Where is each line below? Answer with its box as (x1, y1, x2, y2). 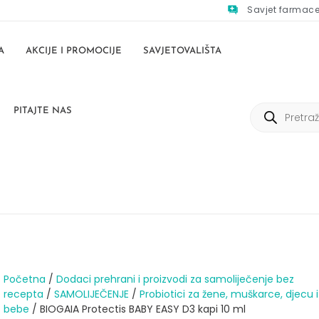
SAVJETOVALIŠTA (143, 46, 222, 56)
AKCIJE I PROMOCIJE (26, 46, 122, 56)
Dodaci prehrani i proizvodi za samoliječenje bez (56, 272, 294, 287)
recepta (3, 287, 43, 302)
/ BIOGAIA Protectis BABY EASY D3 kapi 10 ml (28, 302, 246, 317)
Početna (3, 272, 46, 287)
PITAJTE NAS (13, 105, 72, 115)
